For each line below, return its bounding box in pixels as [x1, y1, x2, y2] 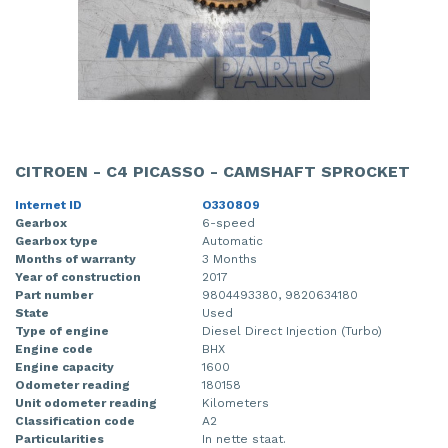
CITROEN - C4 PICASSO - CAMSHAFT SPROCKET [15, 161, 410, 181]
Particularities [15, 431, 104, 446]
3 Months [202, 251, 257, 266]
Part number [15, 287, 93, 302]
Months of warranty [15, 251, 136, 266]
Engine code [15, 341, 93, 356]
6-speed [202, 215, 255, 230]
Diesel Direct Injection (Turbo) [202, 323, 382, 338]
